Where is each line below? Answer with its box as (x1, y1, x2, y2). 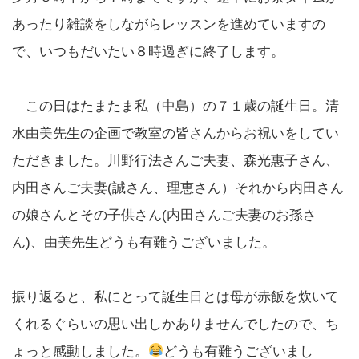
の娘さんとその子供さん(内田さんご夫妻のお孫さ (12, 207, 317, 223)
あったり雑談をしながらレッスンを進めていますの (12, 16, 325, 32)
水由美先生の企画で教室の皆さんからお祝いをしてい (12, 125, 339, 141)
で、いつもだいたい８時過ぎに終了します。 (12, 43, 284, 59)
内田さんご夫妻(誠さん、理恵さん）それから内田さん (12, 179, 344, 196)
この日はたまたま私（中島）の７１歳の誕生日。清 (12, 98, 339, 114)
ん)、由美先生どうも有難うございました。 (12, 234, 276, 250)
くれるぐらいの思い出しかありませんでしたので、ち (12, 316, 339, 332)
